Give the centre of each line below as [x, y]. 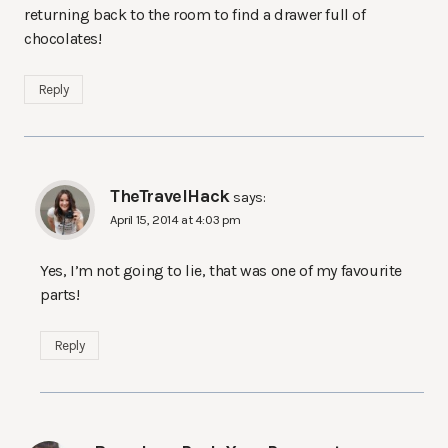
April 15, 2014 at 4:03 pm [175, 220]
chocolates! [63, 39]
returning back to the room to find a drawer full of [195, 15]
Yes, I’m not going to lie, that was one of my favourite [221, 271]
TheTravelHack [170, 197]
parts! [60, 295]
